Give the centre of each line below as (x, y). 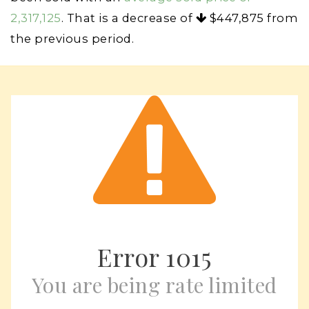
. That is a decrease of (128, 18)
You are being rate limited (154, 285)
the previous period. (72, 39)
